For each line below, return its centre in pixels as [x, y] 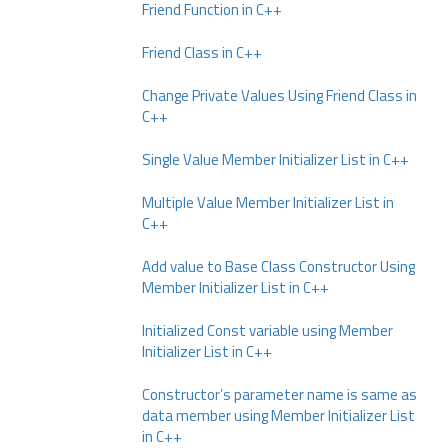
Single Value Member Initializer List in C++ [275, 159]
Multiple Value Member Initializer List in [268, 202]
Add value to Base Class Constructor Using [278, 266]
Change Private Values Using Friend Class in [279, 95]
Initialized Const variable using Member [267, 330]
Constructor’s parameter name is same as [279, 394]
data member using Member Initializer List [278, 415]
